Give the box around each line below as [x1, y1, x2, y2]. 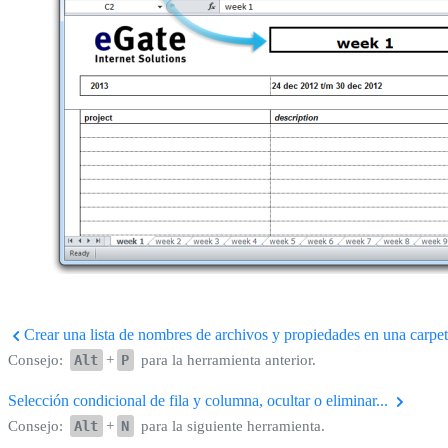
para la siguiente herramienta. [136, 417, 325, 434]
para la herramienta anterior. [136, 351, 316, 368]
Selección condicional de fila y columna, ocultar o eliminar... [8, 391, 392, 409]
